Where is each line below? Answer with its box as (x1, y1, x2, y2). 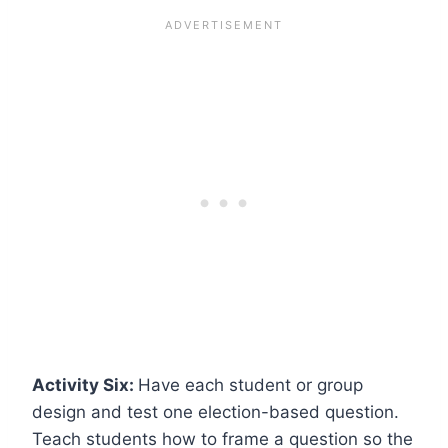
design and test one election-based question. (32, 401, 399, 422)
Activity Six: (32, 374, 138, 395)
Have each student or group (138, 374, 363, 395)
